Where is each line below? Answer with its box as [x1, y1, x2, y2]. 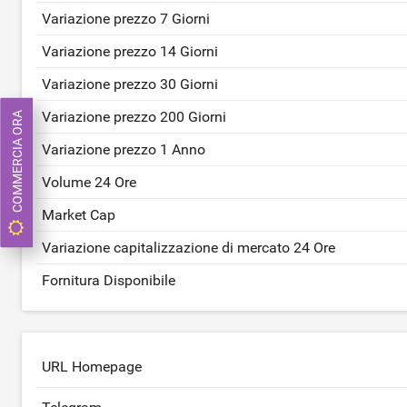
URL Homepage [42, 358, 142, 375]
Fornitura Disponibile [42, 272, 175, 289]
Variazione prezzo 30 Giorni [42, 75, 218, 93]
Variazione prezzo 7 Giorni [42, 10, 210, 27]
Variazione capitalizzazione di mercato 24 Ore [42, 239, 335, 256]
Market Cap [42, 206, 115, 223]
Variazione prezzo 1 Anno [42, 141, 205, 158]
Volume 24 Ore [42, 174, 136, 191]
